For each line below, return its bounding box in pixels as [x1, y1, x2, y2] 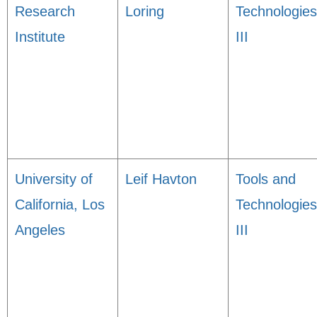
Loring [125, 4, 164, 19]
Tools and [236, 171, 296, 187]
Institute [15, 29, 65, 45]
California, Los [15, 197, 105, 212]
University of [15, 171, 93, 187]
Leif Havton [125, 171, 197, 187]
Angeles [15, 222, 65, 238]
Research [15, 4, 75, 19]
